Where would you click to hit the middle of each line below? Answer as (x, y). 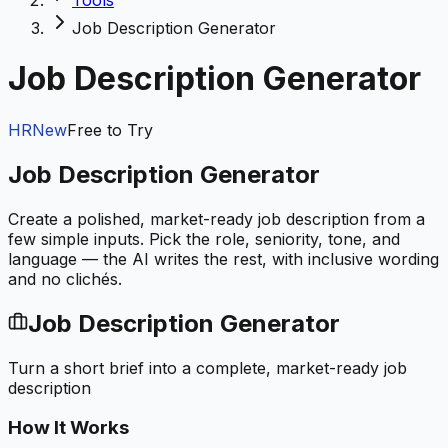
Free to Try (110, 129)
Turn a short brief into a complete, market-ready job (207, 367)
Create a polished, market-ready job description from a (216, 218)
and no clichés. (65, 278)
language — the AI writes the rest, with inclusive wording (223, 258)
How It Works (68, 428)
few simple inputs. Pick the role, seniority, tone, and (204, 238)
